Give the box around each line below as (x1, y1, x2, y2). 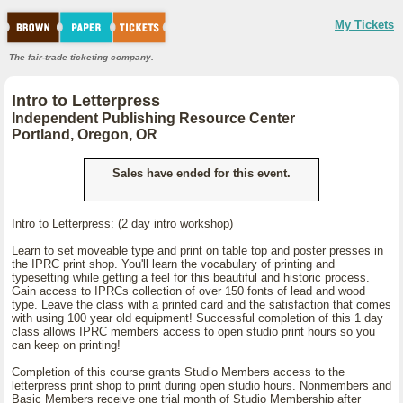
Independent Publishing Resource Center (12, 111, 295, 126)
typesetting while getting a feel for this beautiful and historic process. (12, 271, 370, 284)
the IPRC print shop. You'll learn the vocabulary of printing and (12, 257, 335, 271)
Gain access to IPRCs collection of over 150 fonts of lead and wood (12, 284, 365, 298)
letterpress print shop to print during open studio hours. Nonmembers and (12, 379, 391, 392)
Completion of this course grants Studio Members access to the (12, 365, 345, 379)
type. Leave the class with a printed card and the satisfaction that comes (12, 298, 391, 311)
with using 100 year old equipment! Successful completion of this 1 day (12, 311, 383, 325)
